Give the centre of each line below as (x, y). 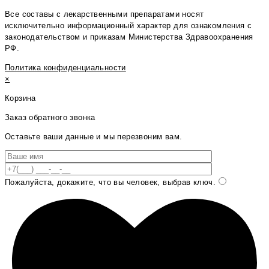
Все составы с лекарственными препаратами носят (104, 14)
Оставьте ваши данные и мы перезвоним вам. (94, 136)
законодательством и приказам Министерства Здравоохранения (129, 37)
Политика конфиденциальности (65, 67)
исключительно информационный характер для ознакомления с (128, 25)
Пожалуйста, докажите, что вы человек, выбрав (98, 182)
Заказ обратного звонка (50, 117)
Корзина (20, 98)
